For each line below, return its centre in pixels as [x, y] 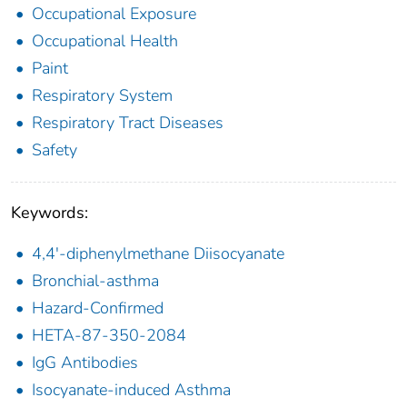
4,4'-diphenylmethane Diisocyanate [158, 254]
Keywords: [50, 213]
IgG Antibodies [85, 363]
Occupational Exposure [114, 14]
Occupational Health [105, 41]
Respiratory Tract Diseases [128, 123]
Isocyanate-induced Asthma [131, 390]
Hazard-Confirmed [98, 308]
